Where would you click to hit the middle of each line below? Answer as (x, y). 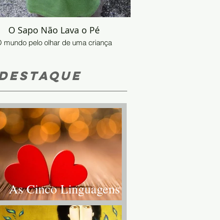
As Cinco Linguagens (64, 188)
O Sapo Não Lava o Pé (54, 30)
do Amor (32, 205)
